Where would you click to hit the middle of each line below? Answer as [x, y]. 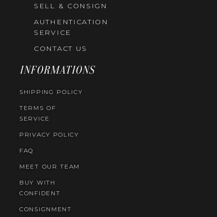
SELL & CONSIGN [71, 6]
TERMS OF [38, 108]
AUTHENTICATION [71, 22]
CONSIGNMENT [46, 209]
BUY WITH [38, 183]
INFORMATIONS [57, 70]
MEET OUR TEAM [50, 167]
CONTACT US [61, 49]
